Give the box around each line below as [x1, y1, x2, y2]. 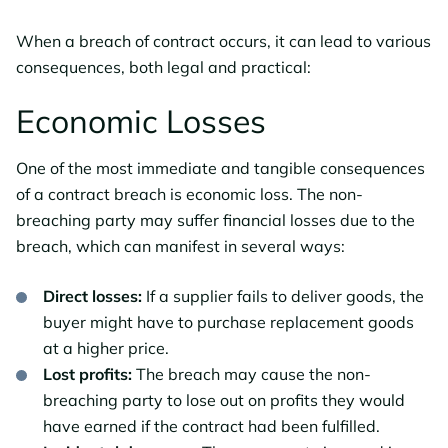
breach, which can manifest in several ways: [16, 235, 345, 256]
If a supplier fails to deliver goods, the [142, 285, 424, 306]
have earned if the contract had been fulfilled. [43, 415, 380, 436]
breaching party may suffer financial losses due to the [16, 209, 415, 230]
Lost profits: [43, 363, 136, 384]
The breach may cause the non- [136, 363, 371, 384]
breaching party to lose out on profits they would [43, 389, 405, 410]
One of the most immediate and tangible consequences [16, 157, 425, 178]
